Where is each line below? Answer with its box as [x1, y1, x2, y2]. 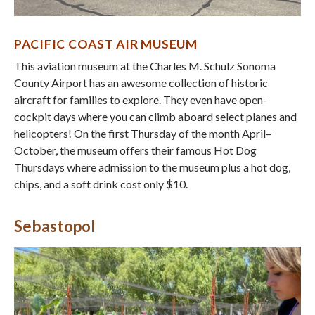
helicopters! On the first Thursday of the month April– [14, 127, 271, 140]
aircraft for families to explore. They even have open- [14, 93, 267, 106]
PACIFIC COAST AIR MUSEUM [14, 37, 198, 51]
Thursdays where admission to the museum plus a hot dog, [14, 160, 290, 174]
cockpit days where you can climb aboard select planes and [14, 110, 297, 123]
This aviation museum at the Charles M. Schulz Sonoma [14, 59, 276, 72]
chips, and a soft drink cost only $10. [14, 177, 188, 191]
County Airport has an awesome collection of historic [14, 76, 268, 89]
